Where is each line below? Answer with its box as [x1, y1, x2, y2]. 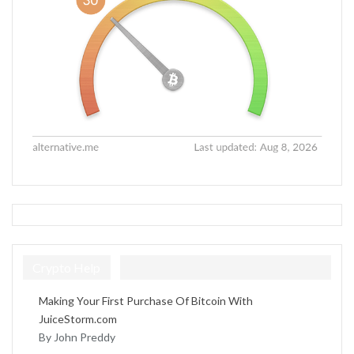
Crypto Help [32, 260, 100, 276]
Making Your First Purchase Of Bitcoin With [39, 294, 253, 308]
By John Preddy [39, 330, 115, 345]
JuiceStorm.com [39, 312, 117, 326]
